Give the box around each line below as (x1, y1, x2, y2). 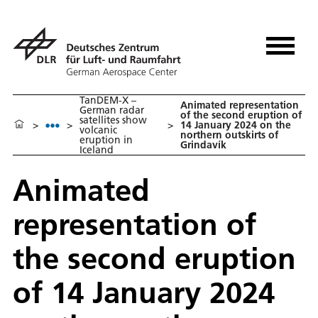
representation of (13, 205, 256, 243)
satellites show (79, 114, 147, 127)
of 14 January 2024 (13, 273, 275, 312)
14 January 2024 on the (180, 119, 292, 132)
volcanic (79, 124, 117, 137)
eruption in (79, 133, 133, 147)
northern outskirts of (180, 128, 279, 142)
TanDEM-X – (79, 94, 136, 107)
